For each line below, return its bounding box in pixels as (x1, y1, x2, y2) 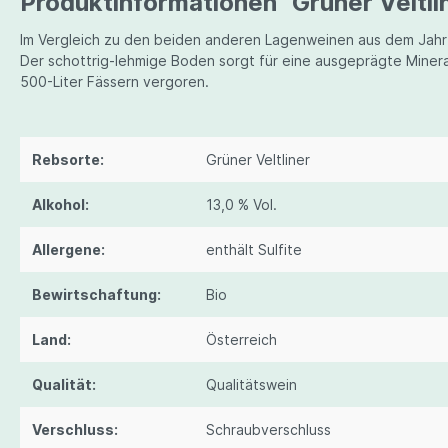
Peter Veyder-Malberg (76, 40, 240, 61)
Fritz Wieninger (76, 72, 186, 93)
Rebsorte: (32, 151, 104, 169)
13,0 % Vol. (206, 196, 277, 214)
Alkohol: (32, 196, 89, 214)
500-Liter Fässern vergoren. (20, 73, 209, 91)
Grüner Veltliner (206, 151, 310, 169)
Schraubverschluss (206, 421, 331, 439)
